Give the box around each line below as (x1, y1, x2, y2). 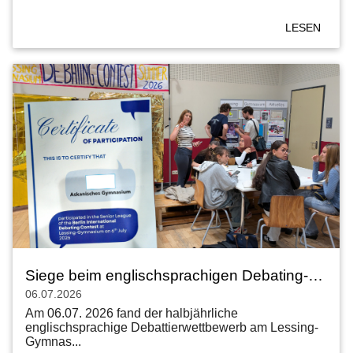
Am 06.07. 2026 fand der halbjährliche (25, 306, 238, 320)
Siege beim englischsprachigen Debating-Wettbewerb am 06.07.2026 (308, 266, 323, 284)
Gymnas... (25, 334, 81, 348)
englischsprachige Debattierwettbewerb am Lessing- (25, 320, 318, 334)
